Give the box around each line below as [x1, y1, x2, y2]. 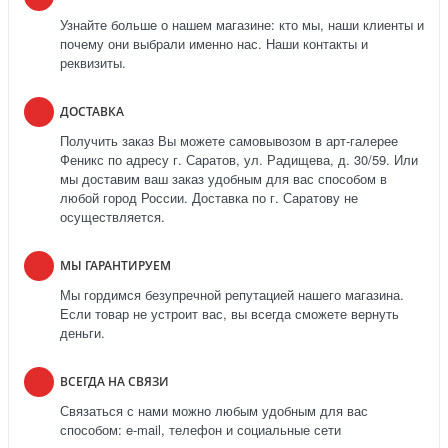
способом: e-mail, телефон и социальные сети [60, 420, 341, 440]
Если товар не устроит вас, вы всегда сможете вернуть [60, 304, 399, 324]
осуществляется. [60, 207, 165, 227]
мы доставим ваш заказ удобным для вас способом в [60, 169, 387, 189]
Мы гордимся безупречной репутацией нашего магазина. [60, 285, 404, 305]
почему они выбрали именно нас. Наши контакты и [60, 34, 368, 54]
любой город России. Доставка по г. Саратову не [60, 188, 358, 208]
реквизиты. [60, 53, 126, 73]
